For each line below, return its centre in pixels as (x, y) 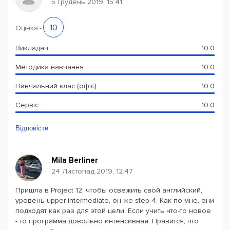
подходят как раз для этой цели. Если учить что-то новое (113, 211)
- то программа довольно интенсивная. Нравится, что (107, 221)
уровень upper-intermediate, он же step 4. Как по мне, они (115, 200)
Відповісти (32, 128)
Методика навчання (50, 67)
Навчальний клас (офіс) (56, 86)
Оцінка (27, 28)
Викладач (32, 48)
